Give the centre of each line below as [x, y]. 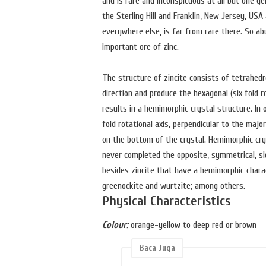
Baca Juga [157, 248]
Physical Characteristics [166, 202]
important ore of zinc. [140, 47]
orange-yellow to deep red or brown [192, 225]
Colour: [115, 225]
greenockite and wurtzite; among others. [174, 186]
